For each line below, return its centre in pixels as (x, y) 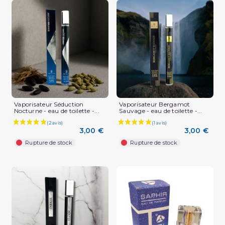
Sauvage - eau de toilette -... (161, 110)
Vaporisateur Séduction (49, 104)
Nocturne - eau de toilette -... (57, 110)
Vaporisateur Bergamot (155, 104)
